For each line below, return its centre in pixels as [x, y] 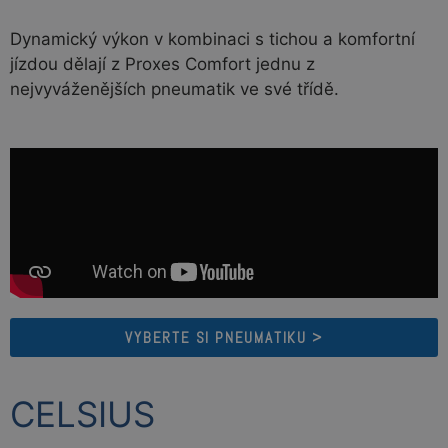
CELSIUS [82, 413]
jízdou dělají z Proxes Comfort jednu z [162, 64]
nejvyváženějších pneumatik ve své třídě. [174, 89]
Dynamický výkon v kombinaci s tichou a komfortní [212, 39]
